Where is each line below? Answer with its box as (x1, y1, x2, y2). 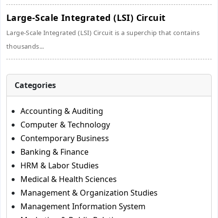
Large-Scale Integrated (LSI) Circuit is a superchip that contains (6, 28, 200, 37)
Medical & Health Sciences (20, 174, 117, 184)
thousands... (6, 42, 44, 51)
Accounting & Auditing (20, 106, 103, 116)
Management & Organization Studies (20, 187, 158, 198)
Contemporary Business (20, 133, 109, 144)
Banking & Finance (20, 146, 89, 157)
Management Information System (20, 201, 145, 212)
